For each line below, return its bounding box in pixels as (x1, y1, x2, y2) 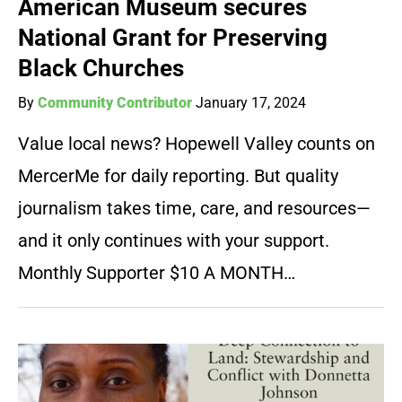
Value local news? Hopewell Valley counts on (18, 133, 375, 155)
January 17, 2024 (196, 94, 306, 112)
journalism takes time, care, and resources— (18, 197, 371, 220)
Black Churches (18, 55, 184, 83)
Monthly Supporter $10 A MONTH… (18, 262, 295, 284)
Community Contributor (38, 94, 192, 112)
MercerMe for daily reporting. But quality (18, 165, 338, 188)
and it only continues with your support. (18, 230, 329, 252)
